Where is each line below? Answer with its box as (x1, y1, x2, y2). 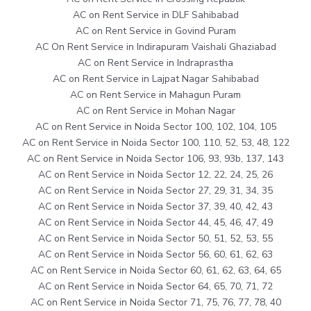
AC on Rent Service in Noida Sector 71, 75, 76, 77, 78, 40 (30, 295, 281, 309)
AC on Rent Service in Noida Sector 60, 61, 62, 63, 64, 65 (30, 263, 281, 277)
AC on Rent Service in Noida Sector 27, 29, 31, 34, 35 (38, 183, 273, 197)
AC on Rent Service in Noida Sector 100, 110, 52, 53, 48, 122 (22, 135, 289, 149)
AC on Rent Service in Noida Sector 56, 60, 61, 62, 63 (38, 247, 273, 261)
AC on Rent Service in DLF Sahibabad (72, 8, 239, 22)
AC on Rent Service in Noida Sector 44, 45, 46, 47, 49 (38, 215, 273, 229)
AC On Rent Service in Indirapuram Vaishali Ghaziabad (35, 40, 276, 53)
